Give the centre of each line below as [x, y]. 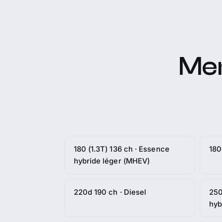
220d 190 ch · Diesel [110, 192]
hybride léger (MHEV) [112, 161]
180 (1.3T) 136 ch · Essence [121, 149]
